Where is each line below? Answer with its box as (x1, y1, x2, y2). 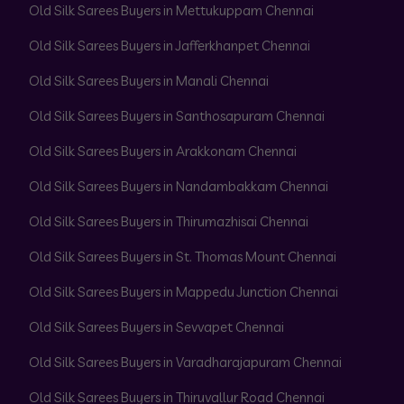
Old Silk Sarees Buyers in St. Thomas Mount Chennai (29, 248, 336, 265)
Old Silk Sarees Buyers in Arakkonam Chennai (29, 142, 297, 160)
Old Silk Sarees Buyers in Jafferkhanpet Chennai (29, 37, 310, 54)
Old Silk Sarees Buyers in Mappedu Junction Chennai (29, 283, 338, 300)
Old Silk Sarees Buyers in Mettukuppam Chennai (29, 2, 314, 19)
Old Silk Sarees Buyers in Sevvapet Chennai (29, 318, 284, 335)
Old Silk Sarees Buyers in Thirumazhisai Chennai (29, 213, 308, 230)
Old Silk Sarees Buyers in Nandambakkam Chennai (29, 178, 328, 195)
